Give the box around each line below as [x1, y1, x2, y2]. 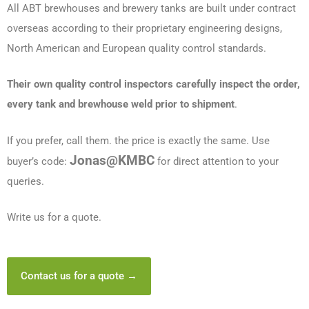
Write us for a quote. [7, 211, 101, 224]
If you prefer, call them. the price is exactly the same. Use [7, 134, 270, 147]
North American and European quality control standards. [7, 42, 266, 55]
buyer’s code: [7, 154, 70, 168]
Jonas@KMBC [70, 152, 154, 168]
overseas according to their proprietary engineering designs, [7, 22, 282, 35]
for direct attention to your [157, 154, 279, 168]
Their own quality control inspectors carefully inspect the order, [7, 78, 300, 91]
